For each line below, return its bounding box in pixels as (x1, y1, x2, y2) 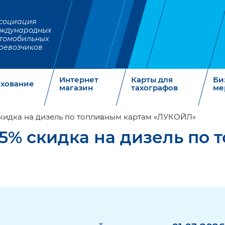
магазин (59, 83, 93, 92)
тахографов (131, 83, 178, 92)
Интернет (59, 75, 98, 84)
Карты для (131, 75, 173, 84)
